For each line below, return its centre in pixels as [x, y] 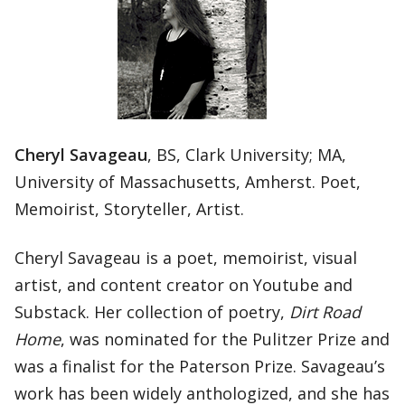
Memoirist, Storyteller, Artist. [129, 208]
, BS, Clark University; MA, [247, 154]
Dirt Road [325, 311]
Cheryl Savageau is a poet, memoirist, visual [186, 257]
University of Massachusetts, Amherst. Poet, [188, 181]
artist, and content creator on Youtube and [184, 284]
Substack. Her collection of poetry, [152, 311]
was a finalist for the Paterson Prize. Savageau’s [200, 366]
